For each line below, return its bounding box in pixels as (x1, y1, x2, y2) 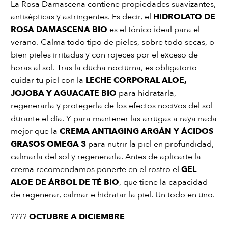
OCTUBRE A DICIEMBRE (29, 211, 125, 222)
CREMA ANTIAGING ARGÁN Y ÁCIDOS (60, 125, 213, 137)
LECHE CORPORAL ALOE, (85, 74, 187, 86)
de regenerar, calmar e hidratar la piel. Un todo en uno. (11, 189, 215, 201)
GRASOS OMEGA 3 (11, 138, 86, 150)
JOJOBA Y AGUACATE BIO (11, 87, 119, 99)
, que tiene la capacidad (119, 176, 208, 188)
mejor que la (11, 125, 60, 137)
